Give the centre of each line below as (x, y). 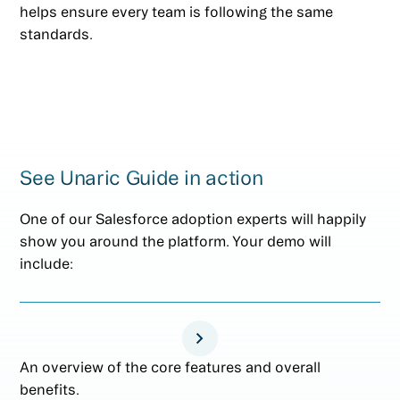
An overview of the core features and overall (171, 367)
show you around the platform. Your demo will (176, 241)
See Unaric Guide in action (142, 177)
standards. (57, 33)
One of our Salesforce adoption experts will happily (193, 218)
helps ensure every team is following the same (177, 11)
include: (47, 263)
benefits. (50, 389)
